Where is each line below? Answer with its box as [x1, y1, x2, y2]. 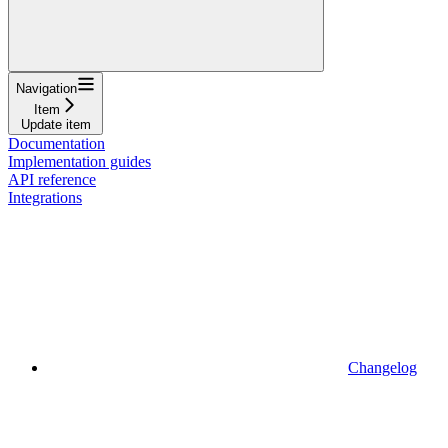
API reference [8, 170, 96, 188]
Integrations [8, 188, 82, 206]
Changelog [348, 358, 417, 376]
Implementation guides [8, 152, 151, 170]
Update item [20, 116, 91, 132]
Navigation [16, 80, 77, 96]
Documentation [8, 134, 105, 152]
